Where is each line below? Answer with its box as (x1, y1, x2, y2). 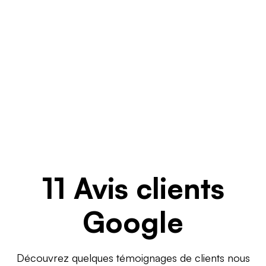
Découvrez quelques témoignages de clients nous (16, 251, 250, 264)
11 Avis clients (42, 170, 224, 206)
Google (83, 204, 183, 240)
